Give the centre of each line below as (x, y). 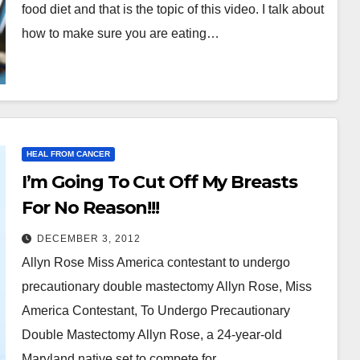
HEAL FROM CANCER (68, 154)
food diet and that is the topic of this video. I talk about (172, 9)
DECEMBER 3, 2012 (88, 239)
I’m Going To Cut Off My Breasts (159, 182)
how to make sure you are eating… (120, 33)
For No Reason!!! (90, 208)
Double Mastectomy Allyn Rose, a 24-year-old (151, 335)
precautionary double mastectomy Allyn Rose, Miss (166, 286)
